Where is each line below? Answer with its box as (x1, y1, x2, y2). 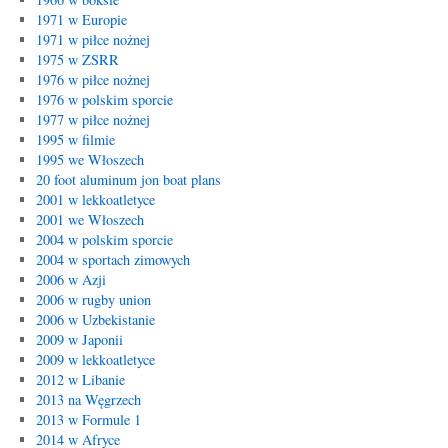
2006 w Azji (35, 270, 106, 289)
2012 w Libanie (35, 370, 125, 389)
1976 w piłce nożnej (35, 70, 150, 89)
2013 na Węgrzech (35, 390, 141, 409)
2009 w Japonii (35, 330, 123, 349)
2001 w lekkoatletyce (35, 190, 155, 209)
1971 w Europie (35, 10, 127, 29)
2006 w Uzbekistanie (35, 310, 155, 329)
